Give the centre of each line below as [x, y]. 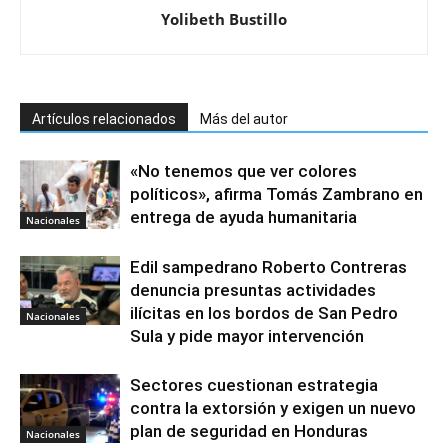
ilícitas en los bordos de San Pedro [264, 312]
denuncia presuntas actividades [253, 289]
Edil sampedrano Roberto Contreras [268, 266]
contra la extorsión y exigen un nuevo [273, 407]
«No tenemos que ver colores [243, 170]
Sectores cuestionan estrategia [254, 384]
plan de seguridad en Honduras [249, 430]
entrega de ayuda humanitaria [243, 216]
